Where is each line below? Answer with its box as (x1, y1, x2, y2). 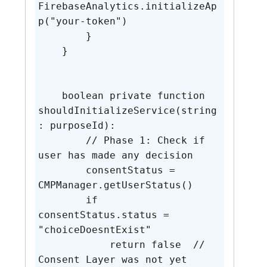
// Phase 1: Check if (38, 135, 86, 147)
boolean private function (38, 90, 62, 102)
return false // (38, 239, 110, 251)
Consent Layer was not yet (38, 254, 193, 266)
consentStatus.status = (38, 209, 175, 221)
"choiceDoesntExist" (38, 224, 151, 236)
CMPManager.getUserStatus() (38, 179, 193, 191)
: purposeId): (38, 120, 116, 132)
